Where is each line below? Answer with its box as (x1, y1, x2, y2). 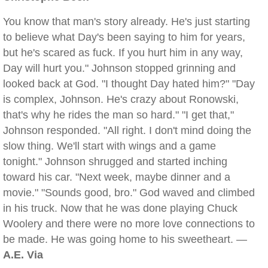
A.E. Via (3, 249, 43, 261)
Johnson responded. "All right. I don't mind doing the (3, 124, 251, 136)
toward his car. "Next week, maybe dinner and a (3, 171, 230, 183)
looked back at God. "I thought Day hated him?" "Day (3, 78, 255, 90)
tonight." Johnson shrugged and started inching (3, 156, 227, 167)
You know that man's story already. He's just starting (3, 16, 250, 28)
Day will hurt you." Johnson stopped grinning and (3, 62, 236, 74)
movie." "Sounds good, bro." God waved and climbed (3, 187, 255, 199)
